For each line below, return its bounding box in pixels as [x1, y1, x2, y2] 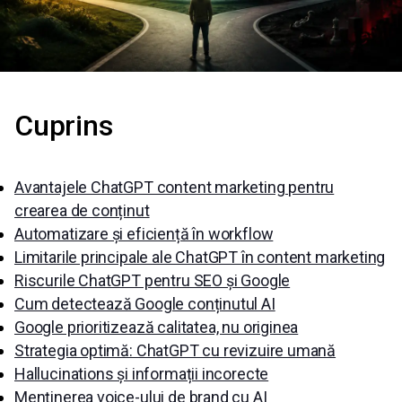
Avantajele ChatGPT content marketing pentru [14, 178, 335, 197]
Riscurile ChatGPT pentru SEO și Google [14, 271, 291, 290]
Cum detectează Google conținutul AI [14, 294, 275, 313]
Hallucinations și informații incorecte [14, 364, 269, 383]
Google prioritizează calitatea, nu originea [14, 318, 299, 336]
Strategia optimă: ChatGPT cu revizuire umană [14, 341, 336, 360]
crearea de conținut [14, 201, 150, 220]
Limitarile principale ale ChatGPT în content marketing [14, 248, 386, 267]
